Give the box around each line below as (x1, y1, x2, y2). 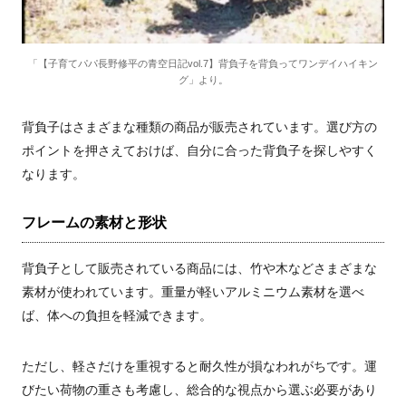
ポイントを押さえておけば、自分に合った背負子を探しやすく (22, 142, 377, 158)
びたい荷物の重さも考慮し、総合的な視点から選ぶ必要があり (22, 382, 377, 397)
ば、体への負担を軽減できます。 (22, 307, 212, 323)
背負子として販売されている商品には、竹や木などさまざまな (22, 260, 377, 275)
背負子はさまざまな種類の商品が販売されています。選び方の (22, 119, 377, 134)
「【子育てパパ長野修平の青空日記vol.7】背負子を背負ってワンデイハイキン (28, 57, 378, 69)
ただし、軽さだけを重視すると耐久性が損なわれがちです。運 (22, 358, 377, 373)
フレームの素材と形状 (22, 214, 167, 230)
